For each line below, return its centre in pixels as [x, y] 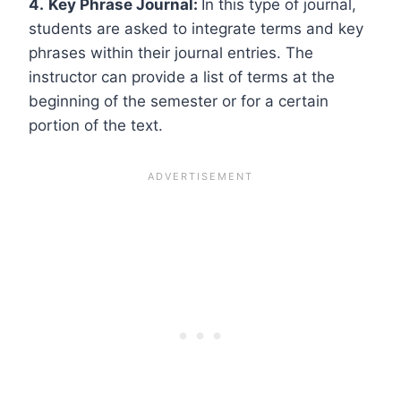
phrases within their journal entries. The [171, 52]
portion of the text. [96, 125]
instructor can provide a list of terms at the [182, 77]
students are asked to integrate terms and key [196, 28]
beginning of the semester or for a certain [179, 101]
